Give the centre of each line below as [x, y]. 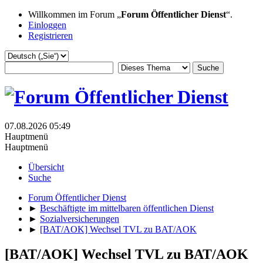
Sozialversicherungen [80, 218]
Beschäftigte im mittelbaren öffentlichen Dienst [127, 208]
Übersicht [46, 167]
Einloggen [47, 25]
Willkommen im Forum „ [75, 14]
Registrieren [50, 36]
